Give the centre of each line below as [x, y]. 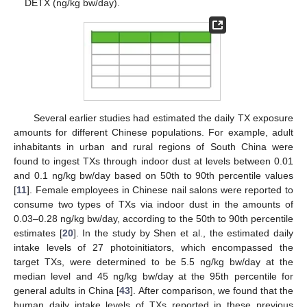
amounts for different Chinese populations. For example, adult [153, 132]
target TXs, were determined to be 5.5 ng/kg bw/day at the [153, 261]
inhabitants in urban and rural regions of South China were [153, 146]
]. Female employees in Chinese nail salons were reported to [160, 189]
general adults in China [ [67, 290]
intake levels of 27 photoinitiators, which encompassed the [153, 247]
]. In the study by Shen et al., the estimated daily [183, 233]
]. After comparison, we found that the [212, 290]
